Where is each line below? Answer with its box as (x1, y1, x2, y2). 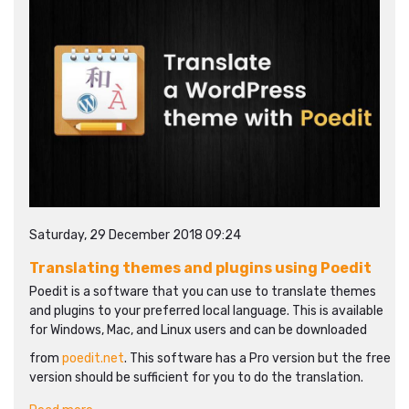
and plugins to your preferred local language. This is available (29, 303, 383, 319)
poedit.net (62, 351, 124, 366)
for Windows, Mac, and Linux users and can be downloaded (29, 322, 367, 338)
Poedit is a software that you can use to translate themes (29, 284, 376, 299)
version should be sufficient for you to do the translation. (29, 370, 363, 385)
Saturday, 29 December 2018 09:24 (29, 227, 241, 243)
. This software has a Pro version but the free (124, 351, 391, 366)
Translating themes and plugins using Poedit (29, 259, 372, 277)
